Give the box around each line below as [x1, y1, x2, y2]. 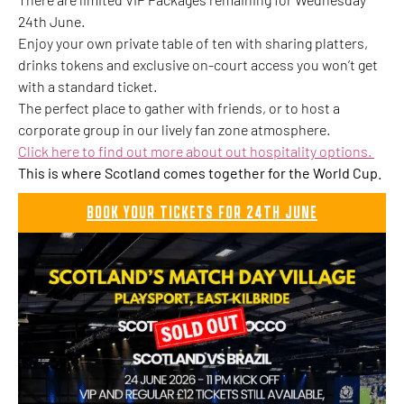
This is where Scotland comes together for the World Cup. [18, 164, 384, 181]
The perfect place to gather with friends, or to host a [18, 99, 340, 116]
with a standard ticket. [18, 78, 157, 95]
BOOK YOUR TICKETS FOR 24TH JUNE [87, 202, 317, 224]
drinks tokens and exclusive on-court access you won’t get [18, 56, 378, 73]
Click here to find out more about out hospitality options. [18, 142, 374, 160]
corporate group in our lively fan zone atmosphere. [18, 121, 330, 138]
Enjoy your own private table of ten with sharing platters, [18, 34, 368, 51]
